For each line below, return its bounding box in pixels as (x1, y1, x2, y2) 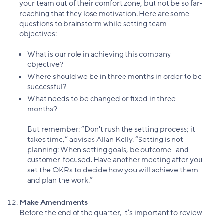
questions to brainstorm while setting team (19, 18, 167, 30)
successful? (27, 81, 66, 93)
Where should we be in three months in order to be (27, 71, 202, 82)
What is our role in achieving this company (27, 49, 171, 60)
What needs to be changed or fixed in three (27, 93, 176, 105)
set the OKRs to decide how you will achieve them (27, 165, 198, 176)
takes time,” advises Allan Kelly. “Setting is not (27, 134, 183, 145)
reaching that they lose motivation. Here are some (19, 8, 189, 19)
